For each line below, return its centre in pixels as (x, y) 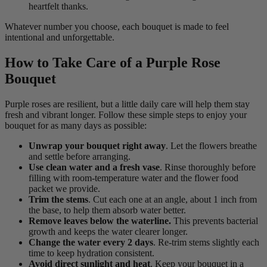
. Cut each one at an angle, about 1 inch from (173, 199)
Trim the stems (58, 199)
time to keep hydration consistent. (91, 253)
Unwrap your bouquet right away (97, 145)
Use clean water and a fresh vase (94, 167)
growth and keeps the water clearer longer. (108, 231)
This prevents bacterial (215, 221)
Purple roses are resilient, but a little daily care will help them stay (127, 104)
